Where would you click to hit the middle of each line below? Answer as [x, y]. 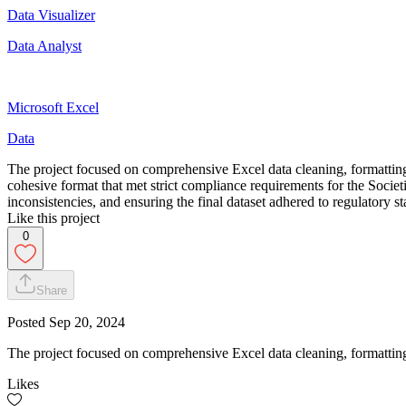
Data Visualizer [51, 14]
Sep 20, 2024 [87, 322]
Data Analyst [44, 45]
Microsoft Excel [53, 107]
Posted [28, 322]
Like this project [53, 217]
